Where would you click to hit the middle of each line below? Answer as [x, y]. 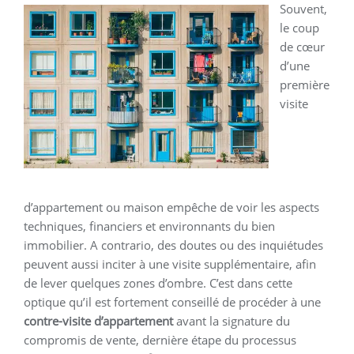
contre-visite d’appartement [98, 321]
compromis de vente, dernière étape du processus [160, 340]
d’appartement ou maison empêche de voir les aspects [171, 207]
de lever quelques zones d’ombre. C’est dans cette [158, 283]
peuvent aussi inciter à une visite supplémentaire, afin [170, 264]
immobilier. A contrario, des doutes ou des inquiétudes [173, 245]
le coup [299, 28]
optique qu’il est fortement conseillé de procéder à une [172, 302]
